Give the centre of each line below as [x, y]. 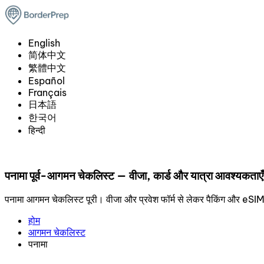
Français [47, 93]
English [44, 43]
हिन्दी [37, 130]
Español [47, 81]
